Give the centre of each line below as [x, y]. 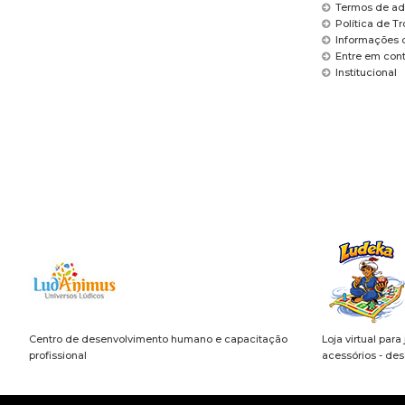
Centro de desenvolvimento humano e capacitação [158, 339]
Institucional [366, 72]
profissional [58, 356]
